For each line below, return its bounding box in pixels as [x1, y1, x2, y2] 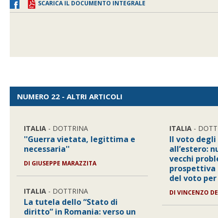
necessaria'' [24, 144, 70, 154]
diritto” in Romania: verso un [24, 206, 136, 217]
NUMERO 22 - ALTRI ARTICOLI [17, 91, 123, 101]
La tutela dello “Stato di [24, 197, 118, 207]
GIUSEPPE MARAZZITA [32, 159, 97, 167]
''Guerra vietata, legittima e [24, 134, 136, 145]
